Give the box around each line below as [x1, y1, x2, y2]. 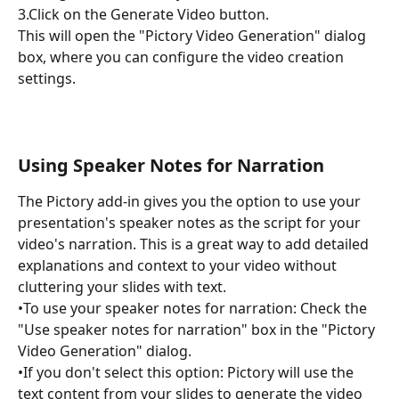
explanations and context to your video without [18, 256, 340, 276]
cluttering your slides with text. [18, 277, 226, 297]
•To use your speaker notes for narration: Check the [18, 298, 370, 319]
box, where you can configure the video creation [18, 47, 347, 68]
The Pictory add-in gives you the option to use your [18, 191, 364, 212]
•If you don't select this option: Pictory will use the [18, 362, 357, 383]
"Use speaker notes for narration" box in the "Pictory [18, 320, 379, 340]
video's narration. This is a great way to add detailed [18, 234, 372, 255]
